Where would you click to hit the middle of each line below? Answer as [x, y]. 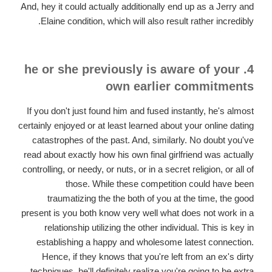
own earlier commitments [180, 86]
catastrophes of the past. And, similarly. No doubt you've [143, 140]
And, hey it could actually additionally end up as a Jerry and [137, 6]
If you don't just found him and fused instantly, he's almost [140, 110]
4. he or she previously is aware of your [132, 69]
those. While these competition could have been [160, 183]
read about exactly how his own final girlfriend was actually [139, 154]
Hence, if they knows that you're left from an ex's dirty [148, 256]
